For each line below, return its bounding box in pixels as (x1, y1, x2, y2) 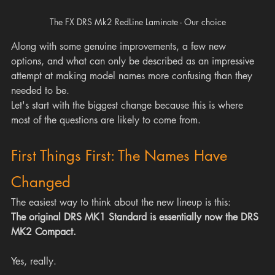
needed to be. (11, 84, 69, 98)
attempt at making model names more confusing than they (11, 69, 255, 83)
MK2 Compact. (11, 225, 76, 239)
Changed (11, 172, 71, 192)
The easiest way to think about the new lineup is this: (11, 196, 231, 209)
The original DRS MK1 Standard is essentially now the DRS (11, 211, 261, 224)
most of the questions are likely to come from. (11, 114, 201, 127)
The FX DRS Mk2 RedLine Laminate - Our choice (49, 16, 226, 28)
